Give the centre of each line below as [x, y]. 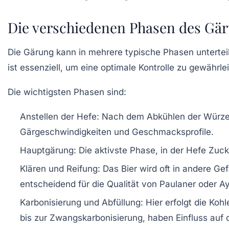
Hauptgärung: [48, 151]
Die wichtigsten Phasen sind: [67, 92]
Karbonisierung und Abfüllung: [82, 203]
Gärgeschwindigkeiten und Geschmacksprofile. [117, 132]
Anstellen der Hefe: [60, 117]
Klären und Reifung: [60, 169]
